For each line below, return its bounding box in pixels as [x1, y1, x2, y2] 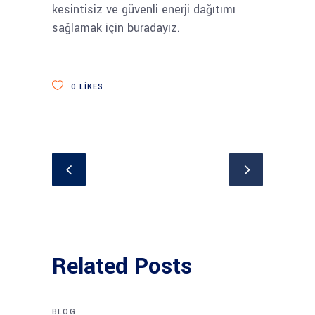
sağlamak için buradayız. [52, 20, 180, 36]
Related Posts [52, 250, 192, 283]
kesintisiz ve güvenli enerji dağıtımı [52, 1, 236, 18]
